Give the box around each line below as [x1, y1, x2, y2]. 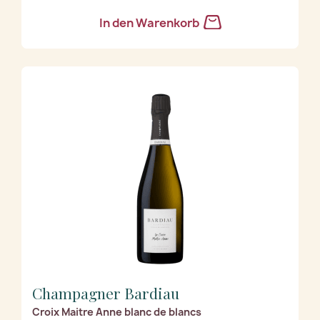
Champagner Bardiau [32, 282, 179, 303]
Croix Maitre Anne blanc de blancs [32, 304, 201, 319]
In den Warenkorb [99, 14, 201, 31]
